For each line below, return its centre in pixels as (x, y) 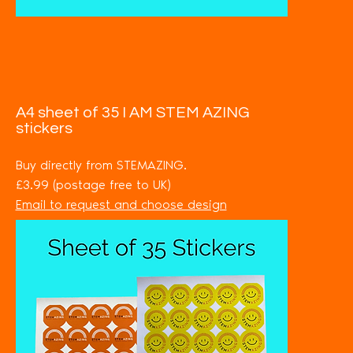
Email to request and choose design (121, 204)
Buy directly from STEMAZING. (101, 165)
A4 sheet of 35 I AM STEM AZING (132, 113)
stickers (44, 128)
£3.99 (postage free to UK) (93, 185)
